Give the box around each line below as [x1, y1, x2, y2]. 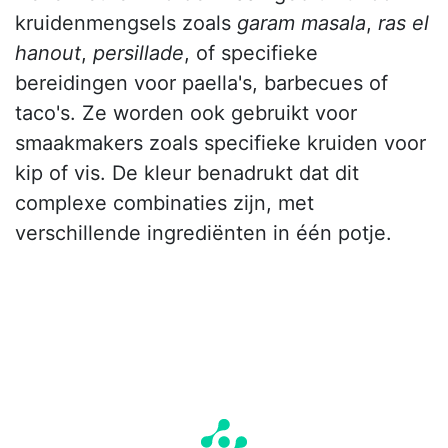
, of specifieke [184, 40, 318, 65]
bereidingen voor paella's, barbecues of [15, 70, 388, 95]
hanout [15, 40, 81, 65]
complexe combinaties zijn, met [15, 190, 314, 215]
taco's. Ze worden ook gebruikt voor [15, 100, 357, 125]
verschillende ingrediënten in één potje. [15, 220, 392, 245]
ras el [378, 10, 429, 35]
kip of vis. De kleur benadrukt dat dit [15, 160, 359, 185]
